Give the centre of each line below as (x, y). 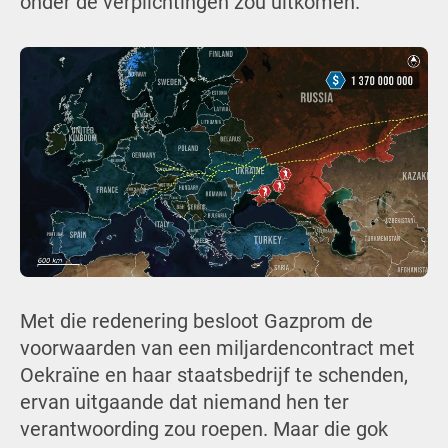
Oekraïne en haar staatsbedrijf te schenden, (213, 376)
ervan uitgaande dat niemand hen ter (184, 403)
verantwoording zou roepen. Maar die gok (203, 430)
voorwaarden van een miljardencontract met (217, 349)
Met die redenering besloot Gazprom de (196, 322)
